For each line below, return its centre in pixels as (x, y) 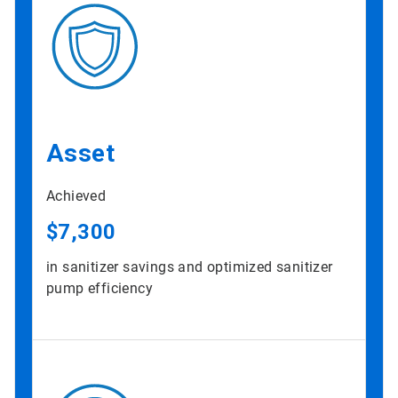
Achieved (76, 195)
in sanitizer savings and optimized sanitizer (190, 267)
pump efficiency (100, 288)
